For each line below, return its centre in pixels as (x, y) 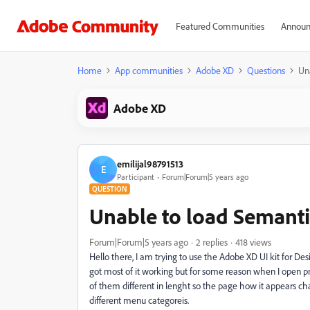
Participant (136, 176)
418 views (253, 242)
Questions (266, 70)
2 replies (212, 242)
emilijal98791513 (150, 163)
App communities (149, 70)
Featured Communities (220, 26)
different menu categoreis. (140, 300)
